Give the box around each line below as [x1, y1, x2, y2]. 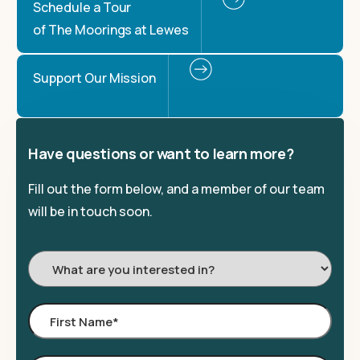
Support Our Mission [33, 69, 157, 87]
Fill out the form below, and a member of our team [28, 180, 325, 198]
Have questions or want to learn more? [28, 144, 294, 163]
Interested [27, 275, 94, 292]
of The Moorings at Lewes [33, 21, 190, 39]
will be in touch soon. [28, 202, 153, 220]
